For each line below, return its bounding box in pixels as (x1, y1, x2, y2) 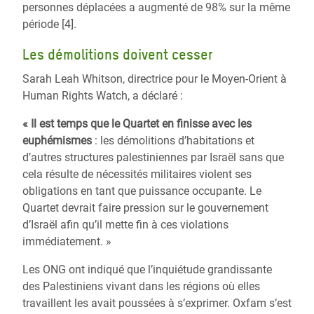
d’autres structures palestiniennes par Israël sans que (22, 151, 284, 164)
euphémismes (22, 134, 92, 147)
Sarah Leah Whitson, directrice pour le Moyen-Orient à (22, 72, 287, 86)
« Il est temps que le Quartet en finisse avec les (22, 117, 252, 130)
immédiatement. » (22, 235, 111, 248)
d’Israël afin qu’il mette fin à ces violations (22, 218, 228, 231)
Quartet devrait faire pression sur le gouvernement (22, 201, 268, 214)
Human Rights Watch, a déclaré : (22, 89, 183, 102)
